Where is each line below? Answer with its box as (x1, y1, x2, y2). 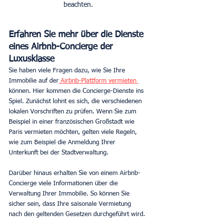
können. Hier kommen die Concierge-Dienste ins (9, 88, 146, 94)
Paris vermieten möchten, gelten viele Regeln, (9, 129, 139, 135)
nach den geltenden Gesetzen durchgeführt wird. (9, 211, 147, 218)
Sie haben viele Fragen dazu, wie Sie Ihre (9, 67, 127, 74)
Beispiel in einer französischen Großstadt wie (9, 118, 136, 125)
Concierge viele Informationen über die (9, 180, 120, 187)
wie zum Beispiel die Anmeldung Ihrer (9, 139, 117, 146)
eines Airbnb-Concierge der (9, 42, 115, 51)
